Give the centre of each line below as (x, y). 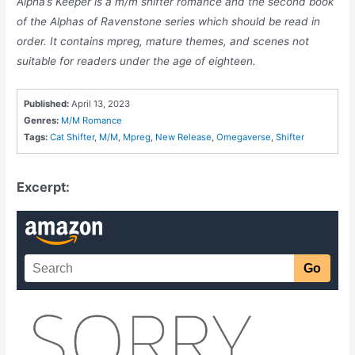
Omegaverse (244, 137)
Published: (47, 104)
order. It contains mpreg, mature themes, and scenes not (163, 42)
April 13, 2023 (101, 104)
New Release (184, 137)
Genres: (42, 121)
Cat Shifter (73, 137)
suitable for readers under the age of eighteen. (137, 61)
